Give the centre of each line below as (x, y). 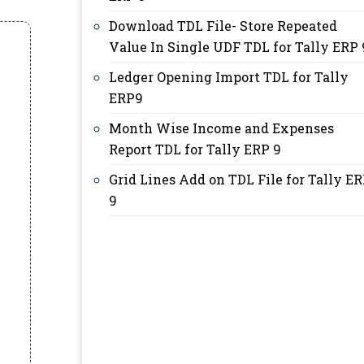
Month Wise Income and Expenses (221, 128)
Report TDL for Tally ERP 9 (195, 149)
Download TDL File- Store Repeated (223, 26)
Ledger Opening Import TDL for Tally (229, 77)
